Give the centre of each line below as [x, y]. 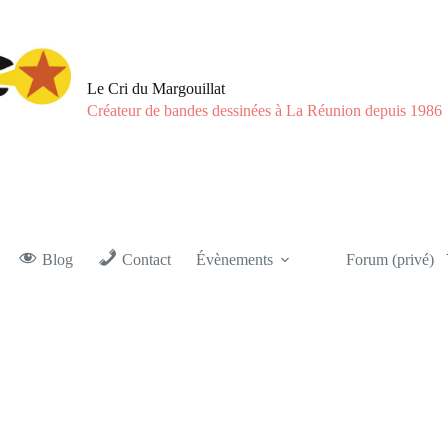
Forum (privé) [389, 259]
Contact [146, 259]
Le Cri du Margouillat [156, 88]
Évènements [234, 259]
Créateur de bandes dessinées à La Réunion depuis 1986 [265, 111]
